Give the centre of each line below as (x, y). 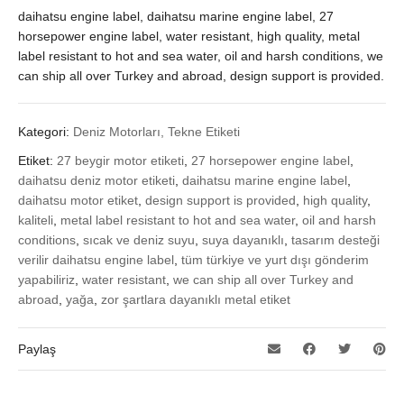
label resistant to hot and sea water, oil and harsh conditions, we (201, 56)
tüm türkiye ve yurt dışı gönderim (275, 260)
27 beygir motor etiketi (120, 161)
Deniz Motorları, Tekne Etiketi (156, 132)
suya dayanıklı (243, 240)
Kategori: (46, 132)
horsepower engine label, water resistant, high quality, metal (189, 37)
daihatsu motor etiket (78, 201)
